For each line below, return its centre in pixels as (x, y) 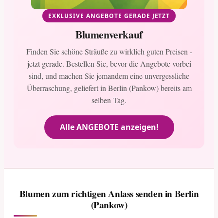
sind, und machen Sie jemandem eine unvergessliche (109, 76)
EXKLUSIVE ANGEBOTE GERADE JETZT (109, 16)
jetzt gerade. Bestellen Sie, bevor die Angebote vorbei (109, 64)
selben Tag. (109, 100)
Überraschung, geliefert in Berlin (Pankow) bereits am (109, 88)
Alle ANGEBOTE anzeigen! (109, 127)
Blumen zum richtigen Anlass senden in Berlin (109, 194)
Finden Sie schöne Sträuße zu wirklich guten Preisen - (109, 52)
